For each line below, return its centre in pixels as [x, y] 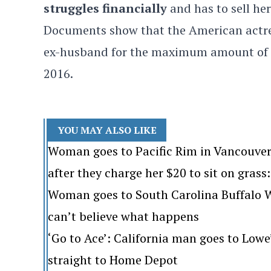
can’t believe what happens [123, 216]
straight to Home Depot [113, 260]
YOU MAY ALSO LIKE [107, 130]
